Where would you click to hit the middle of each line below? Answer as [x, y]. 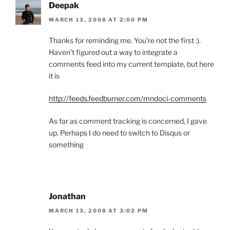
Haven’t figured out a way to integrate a [113, 52]
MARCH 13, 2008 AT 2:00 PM [99, 20]
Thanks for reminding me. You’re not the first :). [125, 41]
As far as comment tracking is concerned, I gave [128, 121]
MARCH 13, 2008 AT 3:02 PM [99, 211]
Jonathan [67, 197]
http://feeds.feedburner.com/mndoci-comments [128, 99]
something [66, 145]
